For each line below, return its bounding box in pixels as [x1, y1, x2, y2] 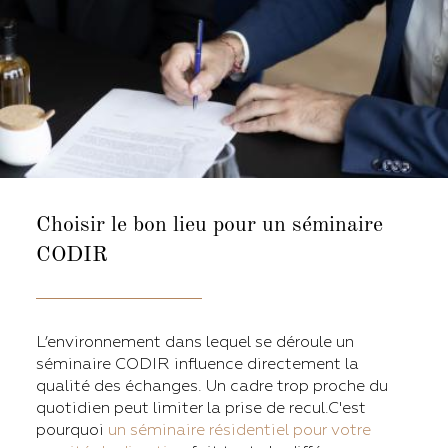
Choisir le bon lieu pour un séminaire [36, 214, 383, 237]
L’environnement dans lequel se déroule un [36, 332, 354, 353]
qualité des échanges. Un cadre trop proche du [36, 376, 388, 397]
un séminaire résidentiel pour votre [108, 420, 371, 441]
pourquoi [36, 420, 108, 441]
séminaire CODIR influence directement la [36, 354, 359, 375]
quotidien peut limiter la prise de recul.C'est [36, 398, 366, 419]
